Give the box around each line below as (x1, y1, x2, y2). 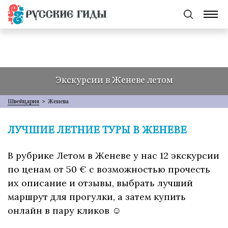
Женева (48, 98, 69, 105)
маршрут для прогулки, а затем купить (8, 191, 186, 203)
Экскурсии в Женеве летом (55, 75, 173, 85)
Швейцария (8, 98, 39, 105)
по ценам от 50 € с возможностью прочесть (8, 163, 210, 176)
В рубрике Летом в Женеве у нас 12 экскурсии (8, 150, 219, 162)
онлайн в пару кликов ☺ (8, 205, 121, 217)
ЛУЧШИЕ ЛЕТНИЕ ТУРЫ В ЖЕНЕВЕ (8, 126, 187, 136)
